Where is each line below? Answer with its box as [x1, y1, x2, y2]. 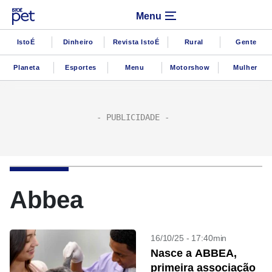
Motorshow [170, 63, 210, 71]
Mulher [233, 63, 257, 71]
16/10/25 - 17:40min [151, 233, 227, 243]
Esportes [64, 63, 97, 71]
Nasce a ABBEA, [151, 247, 237, 259]
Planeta [13, 63, 40, 71]
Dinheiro [63, 38, 93, 46]
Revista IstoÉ [112, 38, 160, 46]
